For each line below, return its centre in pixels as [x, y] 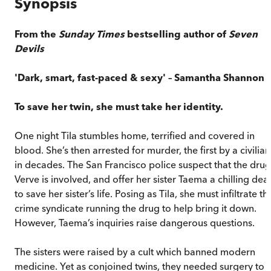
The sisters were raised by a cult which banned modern [135, 251]
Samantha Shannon [219, 77]
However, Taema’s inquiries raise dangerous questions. [135, 222]
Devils [29, 48]
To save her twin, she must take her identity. [119, 106]
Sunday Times [92, 34]
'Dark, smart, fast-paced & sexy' [91, 77]
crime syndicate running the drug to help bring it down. [135, 208]
